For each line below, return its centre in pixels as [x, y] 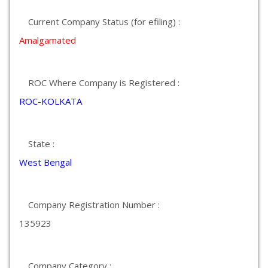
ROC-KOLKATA [51, 101]
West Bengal [45, 162]
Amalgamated [48, 40]
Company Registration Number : [94, 205]
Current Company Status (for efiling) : [104, 22]
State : [41, 144]
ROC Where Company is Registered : [104, 83]
